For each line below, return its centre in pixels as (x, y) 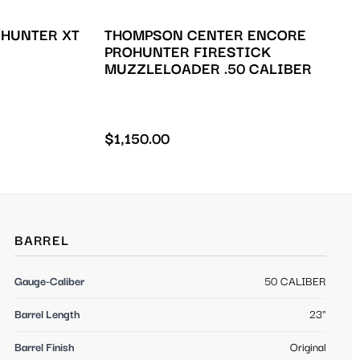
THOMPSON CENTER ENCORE (205, 36)
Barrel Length (47, 315)
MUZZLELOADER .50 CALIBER (208, 70)
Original (308, 348)
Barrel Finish (45, 348)
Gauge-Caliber (49, 282)
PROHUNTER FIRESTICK (187, 53)
